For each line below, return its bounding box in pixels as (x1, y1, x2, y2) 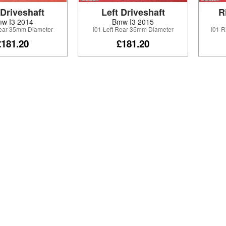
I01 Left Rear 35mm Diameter (92, 25, 174, 34)
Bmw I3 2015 (112, 17, 154, 27)
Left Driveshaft (101, 6, 165, 19)
